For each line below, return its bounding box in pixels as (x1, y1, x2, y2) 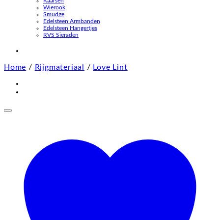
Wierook (43, 4, 65, 10)
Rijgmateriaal (34, 63, 85, 71)
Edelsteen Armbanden (43, 18, 100, 24)
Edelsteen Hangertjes (43, 25, 97, 31)
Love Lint (93, 63, 128, 71)
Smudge (43, 11, 64, 17)
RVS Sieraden (43, 32, 79, 38)
